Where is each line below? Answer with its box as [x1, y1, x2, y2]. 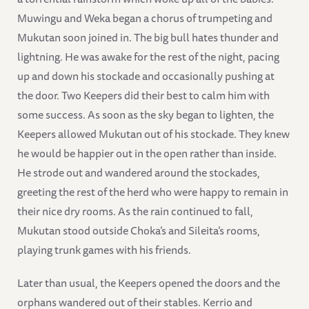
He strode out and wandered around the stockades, [17, 163, 260, 182]
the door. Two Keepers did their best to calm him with [17, 86, 270, 105]
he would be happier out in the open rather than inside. [17, 144, 277, 163]
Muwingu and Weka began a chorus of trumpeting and [17, 9, 272, 28]
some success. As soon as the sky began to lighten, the [17, 106, 274, 124]
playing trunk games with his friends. [17, 241, 191, 259]
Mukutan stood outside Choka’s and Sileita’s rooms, [17, 221, 260, 240]
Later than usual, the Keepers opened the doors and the [17, 274, 280, 292]
